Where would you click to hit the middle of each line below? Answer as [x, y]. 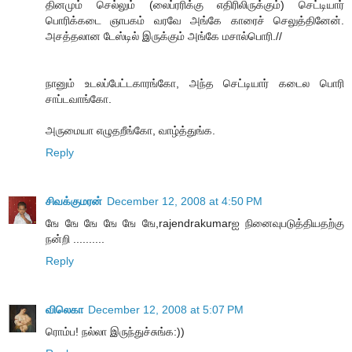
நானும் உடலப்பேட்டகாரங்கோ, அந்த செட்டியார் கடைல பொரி [195, 84]
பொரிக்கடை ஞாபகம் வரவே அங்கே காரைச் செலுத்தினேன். [195, 21]
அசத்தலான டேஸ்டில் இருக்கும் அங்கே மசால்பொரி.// [164, 37]
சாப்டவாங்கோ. [79, 99]
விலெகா [64, 310]
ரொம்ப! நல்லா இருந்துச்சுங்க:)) [115, 332]
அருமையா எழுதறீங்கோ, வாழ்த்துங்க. [130, 131]
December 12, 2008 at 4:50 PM [185, 202]
